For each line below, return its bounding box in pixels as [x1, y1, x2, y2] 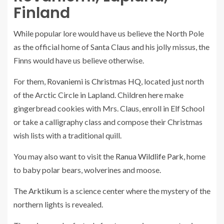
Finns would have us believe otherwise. [13, 55, 144, 65]
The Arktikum [13, 186, 61, 195]
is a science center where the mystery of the [61, 186, 210, 195]
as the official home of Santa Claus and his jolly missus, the [13, 42, 209, 51]
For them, [13, 76, 47, 86]
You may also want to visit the [13, 151, 115, 161]
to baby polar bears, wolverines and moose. [13, 165, 161, 174]
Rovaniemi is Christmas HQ [47, 76, 141, 86]
